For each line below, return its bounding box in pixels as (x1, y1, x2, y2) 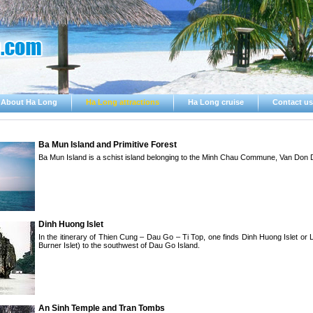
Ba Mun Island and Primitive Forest (38, 140, 177, 150)
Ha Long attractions (86, 98, 159, 106)
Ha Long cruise (188, 98, 244, 106)
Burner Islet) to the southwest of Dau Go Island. (38, 241, 200, 249)
